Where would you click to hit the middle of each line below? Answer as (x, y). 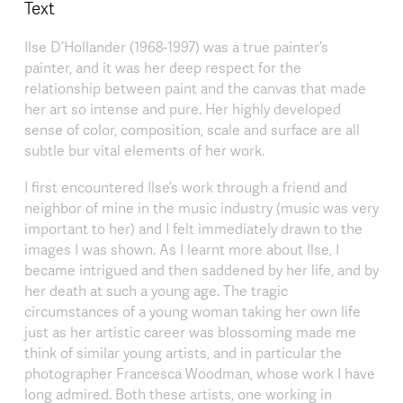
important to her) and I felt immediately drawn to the (193, 229)
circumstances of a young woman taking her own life (193, 312)
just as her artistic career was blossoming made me (190, 332)
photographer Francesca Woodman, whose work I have (200, 374)
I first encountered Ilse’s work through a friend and (186, 188)
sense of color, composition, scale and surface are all (192, 130)
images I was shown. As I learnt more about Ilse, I (182, 250)
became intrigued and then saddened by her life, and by (201, 270)
